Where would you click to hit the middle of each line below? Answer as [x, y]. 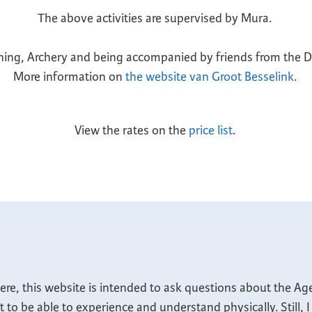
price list [210, 130]
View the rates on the [131, 130]
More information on [69, 77]
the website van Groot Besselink [209, 77]
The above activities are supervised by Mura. [155, 18]
